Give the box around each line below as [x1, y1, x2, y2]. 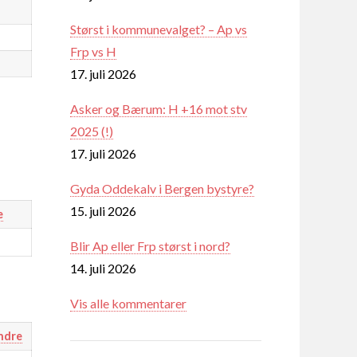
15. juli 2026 [70, 202, 136, 218]
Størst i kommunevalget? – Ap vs [70, 21, 247, 37]
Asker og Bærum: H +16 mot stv [70, 100, 247, 116]
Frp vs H [70, 43, 116, 59]
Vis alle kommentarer [70, 295, 186, 311]
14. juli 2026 [70, 260, 136, 276]
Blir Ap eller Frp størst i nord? [70, 237, 230, 253]
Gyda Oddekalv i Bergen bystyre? [70, 180, 254, 196]
